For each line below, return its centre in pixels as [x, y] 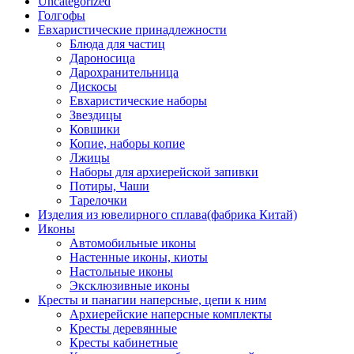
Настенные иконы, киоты [139, 257]
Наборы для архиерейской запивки [164, 172]
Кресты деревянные [123, 328]
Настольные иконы [121, 271]
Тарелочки [98, 200]
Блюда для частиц [117, 44]
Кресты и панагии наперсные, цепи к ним [152, 300]
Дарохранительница [124, 72]
